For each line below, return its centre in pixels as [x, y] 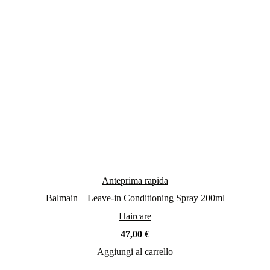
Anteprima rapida [135, 180]
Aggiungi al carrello [135, 251]
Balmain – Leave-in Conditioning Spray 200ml [135, 198]
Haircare [135, 216]
